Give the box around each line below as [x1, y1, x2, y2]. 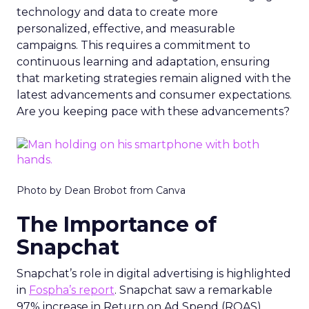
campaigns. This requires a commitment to [17, 38, 250, 52]
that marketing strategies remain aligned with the [17, 71, 291, 85]
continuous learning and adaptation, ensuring [17, 54, 270, 68]
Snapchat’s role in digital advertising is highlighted [17, 266, 291, 280]
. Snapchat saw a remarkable [114, 283, 272, 297]
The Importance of [17, 211, 217, 237]
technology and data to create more [17, 5, 218, 19]
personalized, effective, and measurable [17, 21, 235, 35]
